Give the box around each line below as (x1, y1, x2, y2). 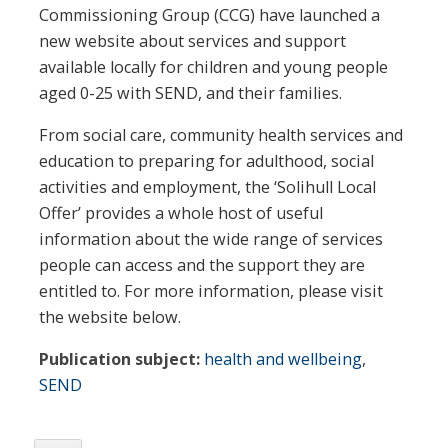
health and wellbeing (204, 348, 362, 371)
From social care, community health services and (39, 123, 403, 146)
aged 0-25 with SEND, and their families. (39, 81, 342, 104)
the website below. (39, 305, 181, 328)
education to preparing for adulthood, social (39, 149, 374, 172)
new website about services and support (39, 29, 346, 52)
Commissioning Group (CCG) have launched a (39, 3, 380, 26)
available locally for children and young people (39, 55, 388, 78)
